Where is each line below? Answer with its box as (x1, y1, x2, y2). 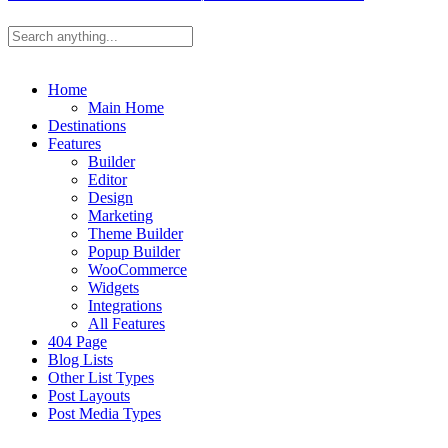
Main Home (88, 98, 164, 116)
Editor (88, 170, 127, 188)
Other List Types (48, 368, 154, 386)
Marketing (88, 206, 153, 224)
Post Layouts (48, 386, 130, 404)
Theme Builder (88, 224, 183, 242)
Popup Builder (88, 242, 180, 260)
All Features (88, 314, 165, 332)
